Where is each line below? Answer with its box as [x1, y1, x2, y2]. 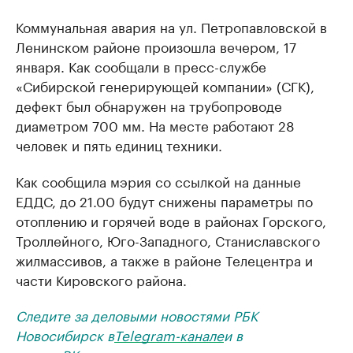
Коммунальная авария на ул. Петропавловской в [16, 16, 327, 36]
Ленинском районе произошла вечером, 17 [16, 35, 296, 56]
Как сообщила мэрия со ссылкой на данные [16, 170, 301, 191]
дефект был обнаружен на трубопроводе [16, 95, 282, 115]
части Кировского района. [16, 269, 187, 289]
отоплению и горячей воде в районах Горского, [16, 210, 326, 230]
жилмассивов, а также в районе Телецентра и [16, 249, 313, 269]
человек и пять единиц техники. [16, 134, 222, 154]
